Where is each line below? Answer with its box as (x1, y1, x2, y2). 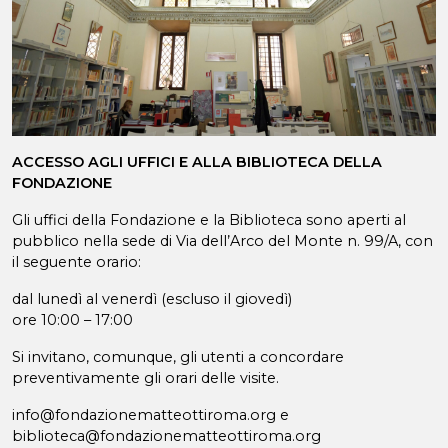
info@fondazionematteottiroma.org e (12, 405, 289, 424)
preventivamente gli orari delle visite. (12, 368, 279, 387)
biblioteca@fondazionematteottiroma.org (12, 426, 321, 445)
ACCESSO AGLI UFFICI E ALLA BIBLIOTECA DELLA (12, 152, 382, 171)
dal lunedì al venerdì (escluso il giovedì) (12, 289, 292, 308)
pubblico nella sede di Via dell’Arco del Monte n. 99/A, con (12, 231, 433, 250)
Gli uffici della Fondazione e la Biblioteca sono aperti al (12, 210, 406, 229)
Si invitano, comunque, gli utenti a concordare (12, 347, 344, 366)
